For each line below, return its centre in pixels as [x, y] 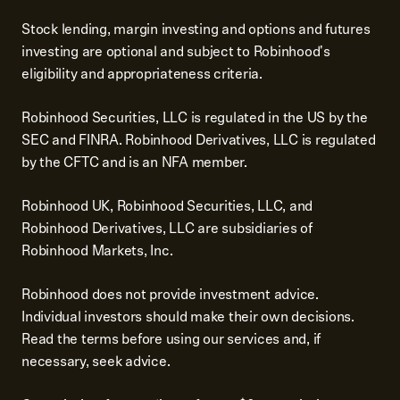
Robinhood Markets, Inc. [97, 250]
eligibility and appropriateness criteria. [142, 74]
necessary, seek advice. [96, 361]
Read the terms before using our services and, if [171, 339]
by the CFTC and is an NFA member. [134, 162]
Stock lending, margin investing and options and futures [196, 29]
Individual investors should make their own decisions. [188, 317]
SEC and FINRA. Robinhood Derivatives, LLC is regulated [199, 140]
